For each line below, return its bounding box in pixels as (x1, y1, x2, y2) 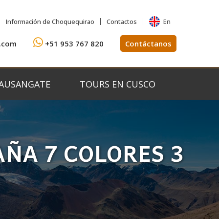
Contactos (107, 17, 137, 26)
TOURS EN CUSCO (79, 78, 155, 90)
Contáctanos (125, 39, 172, 49)
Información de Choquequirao (6, 17, 95, 26)
